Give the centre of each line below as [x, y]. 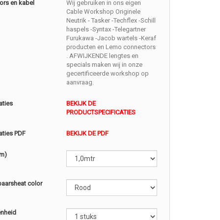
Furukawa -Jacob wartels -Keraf [111, 38]
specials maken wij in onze [105, 65]
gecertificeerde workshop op [108, 73]
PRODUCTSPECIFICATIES [101, 112]
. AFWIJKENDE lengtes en [103, 56]
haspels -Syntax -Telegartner [106, 29]
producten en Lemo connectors [111, 47]
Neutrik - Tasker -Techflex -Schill [111, 20]
